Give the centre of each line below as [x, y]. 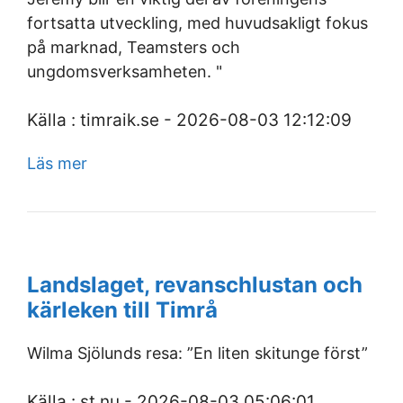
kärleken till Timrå [122, 310]
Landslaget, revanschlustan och [195, 285]
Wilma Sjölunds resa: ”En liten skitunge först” [197, 353]
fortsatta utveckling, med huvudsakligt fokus [197, 23]
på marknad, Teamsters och [134, 47]
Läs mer [57, 163]
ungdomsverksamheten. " [125, 72]
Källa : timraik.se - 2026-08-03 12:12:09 [189, 120]
